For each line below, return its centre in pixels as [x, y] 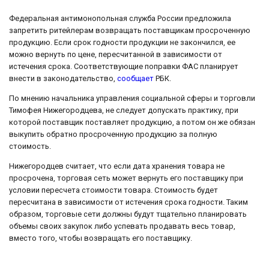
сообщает [136, 79]
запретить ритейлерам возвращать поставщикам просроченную [130, 31]
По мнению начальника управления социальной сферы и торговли [132, 98]
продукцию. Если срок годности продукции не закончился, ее [122, 43]
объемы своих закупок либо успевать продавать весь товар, [122, 226]
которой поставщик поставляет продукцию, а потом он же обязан [132, 122]
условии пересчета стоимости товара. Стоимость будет [113, 190]
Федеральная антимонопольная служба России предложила [120, 19]
